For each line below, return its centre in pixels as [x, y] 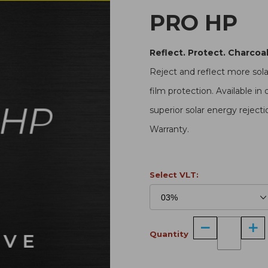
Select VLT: [174, 174]
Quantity [169, 234]
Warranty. [169, 129]
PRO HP [194, 22]
